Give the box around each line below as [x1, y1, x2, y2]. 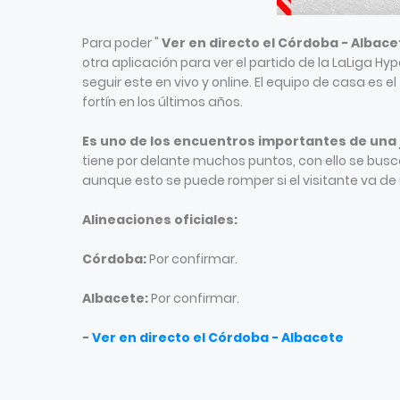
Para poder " [82, 34, 162, 52]
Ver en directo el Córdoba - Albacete [92, 329, 344, 346]
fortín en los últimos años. [82, 93, 248, 111]
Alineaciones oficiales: [82, 211, 237, 229]
